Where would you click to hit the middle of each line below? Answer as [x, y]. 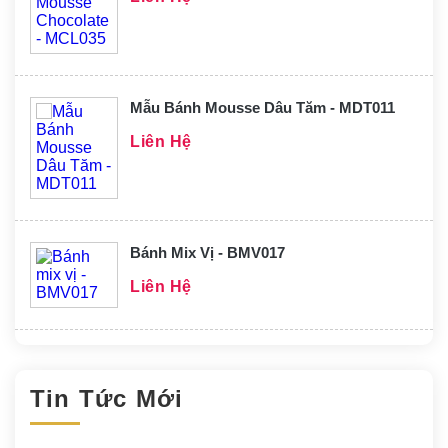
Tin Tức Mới [107, 398]
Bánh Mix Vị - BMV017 [207, 252]
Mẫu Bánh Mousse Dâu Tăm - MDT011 [262, 107]
